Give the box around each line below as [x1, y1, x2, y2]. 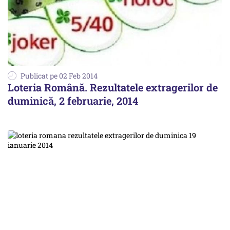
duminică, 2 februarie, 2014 [8, 94, 138, 108]
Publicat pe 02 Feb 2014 [21, 71, 98, 81]
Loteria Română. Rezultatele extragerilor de [8, 81, 218, 94]
